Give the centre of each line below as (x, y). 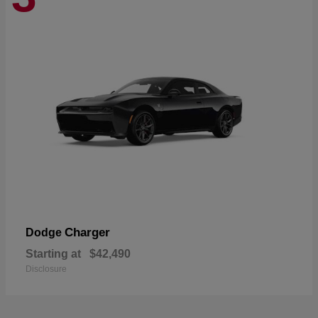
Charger (87, 232)
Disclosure (46, 269)
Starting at (53, 253)
